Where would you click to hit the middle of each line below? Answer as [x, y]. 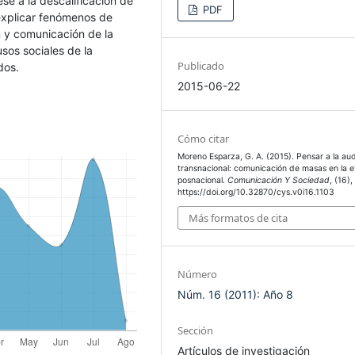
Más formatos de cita [239, 218]
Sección [196, 331]
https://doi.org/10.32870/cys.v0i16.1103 [256, 192]
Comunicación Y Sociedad [279, 180]
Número [198, 275]
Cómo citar [204, 138]
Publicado [201, 65]
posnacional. [203, 180]
